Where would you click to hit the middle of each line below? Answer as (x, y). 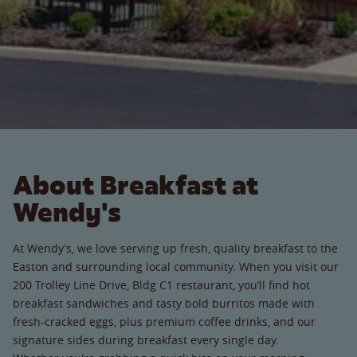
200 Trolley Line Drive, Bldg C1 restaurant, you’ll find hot (161, 284)
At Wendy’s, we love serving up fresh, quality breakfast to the (175, 248)
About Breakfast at (135, 185)
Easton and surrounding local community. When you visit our (176, 266)
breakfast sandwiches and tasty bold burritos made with (164, 303)
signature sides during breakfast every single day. (152, 339)
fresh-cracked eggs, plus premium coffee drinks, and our (164, 321)
